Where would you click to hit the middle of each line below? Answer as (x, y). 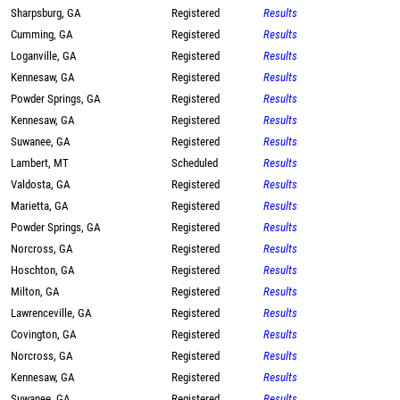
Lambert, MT (40, 163)
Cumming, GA (42, 34)
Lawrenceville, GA (51, 313)
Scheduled (195, 163)
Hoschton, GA (42, 270)
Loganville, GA (43, 56)
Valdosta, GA (40, 184)
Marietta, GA (39, 206)
